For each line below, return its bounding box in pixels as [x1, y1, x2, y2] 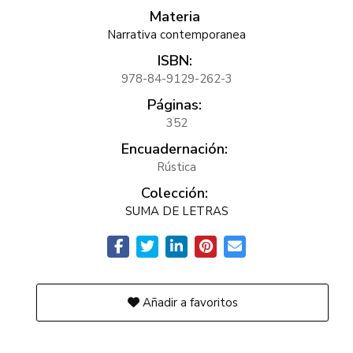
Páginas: [147, 95, 202, 114]
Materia [149, 7, 200, 26]
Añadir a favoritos [139, 295, 238, 310]
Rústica [157, 159, 196, 175]
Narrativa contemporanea [107, 27, 246, 43]
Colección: [141, 184, 208, 203]
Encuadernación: [121, 139, 228, 158]
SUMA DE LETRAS [124, 203, 229, 219]
